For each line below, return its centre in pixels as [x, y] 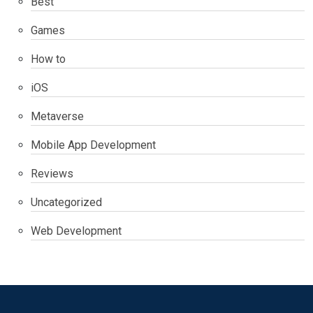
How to [48, 59]
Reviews [52, 173]
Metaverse [57, 116]
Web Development [76, 231]
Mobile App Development [93, 145]
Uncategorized [66, 202]
